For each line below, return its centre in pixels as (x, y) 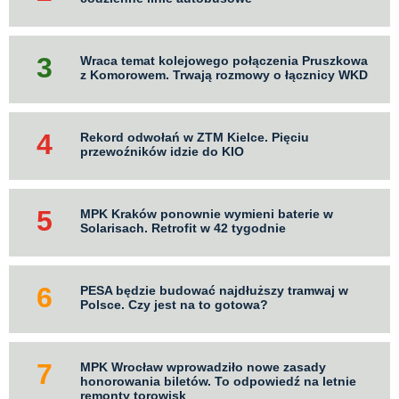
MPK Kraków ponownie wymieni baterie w (207, 213)
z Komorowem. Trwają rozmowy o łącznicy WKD (224, 74)
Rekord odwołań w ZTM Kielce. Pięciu (195, 137)
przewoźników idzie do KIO (162, 151)
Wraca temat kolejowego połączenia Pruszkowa (224, 60)
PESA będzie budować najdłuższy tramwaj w (214, 290)
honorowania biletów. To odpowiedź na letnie (218, 381)
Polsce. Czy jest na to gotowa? (174, 304)
